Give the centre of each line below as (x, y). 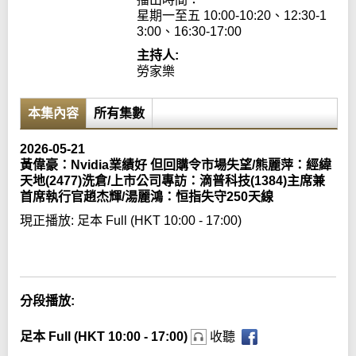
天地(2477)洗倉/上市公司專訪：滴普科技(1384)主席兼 (172, 181)
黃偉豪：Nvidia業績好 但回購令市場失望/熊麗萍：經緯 (176, 165)
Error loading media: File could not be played (155, 246)
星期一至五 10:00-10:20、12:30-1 (232, 16)
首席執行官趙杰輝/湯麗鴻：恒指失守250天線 (147, 197)
